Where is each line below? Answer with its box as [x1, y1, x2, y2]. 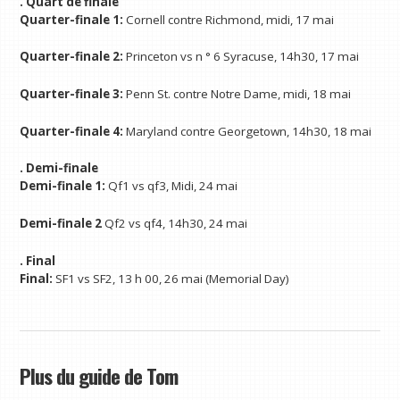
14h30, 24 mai [168, 215, 248, 232]
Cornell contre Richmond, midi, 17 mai [123, 11, 335, 28]
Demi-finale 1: [20, 178, 109, 195]
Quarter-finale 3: [20, 86, 127, 102]
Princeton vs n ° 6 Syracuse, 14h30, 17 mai [126, 48, 360, 65]
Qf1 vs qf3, [108, 178, 170, 195]
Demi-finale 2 [20, 215, 105, 232]
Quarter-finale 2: [20, 48, 127, 65]
